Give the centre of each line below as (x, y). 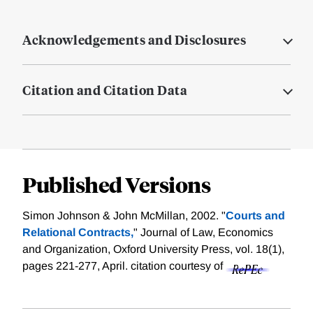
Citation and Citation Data (105, 90)
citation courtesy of (178, 266)
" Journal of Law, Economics (203, 233)
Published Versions (116, 184)
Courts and (255, 216)
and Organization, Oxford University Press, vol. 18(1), (153, 249)
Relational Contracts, (78, 233)
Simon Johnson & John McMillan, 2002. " (124, 216)
